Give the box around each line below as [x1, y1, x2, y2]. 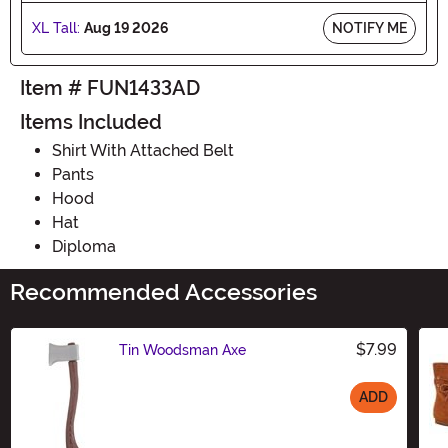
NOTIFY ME [332, 19, 407, 36]
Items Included [20, 109, 162, 134]
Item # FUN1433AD [20, 75, 200, 100]
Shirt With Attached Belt [52, 140, 234, 160]
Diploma [52, 236, 116, 256]
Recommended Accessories [10, 278, 317, 306]
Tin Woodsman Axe [119, 341, 246, 358]
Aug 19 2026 [84, 19, 168, 36]
